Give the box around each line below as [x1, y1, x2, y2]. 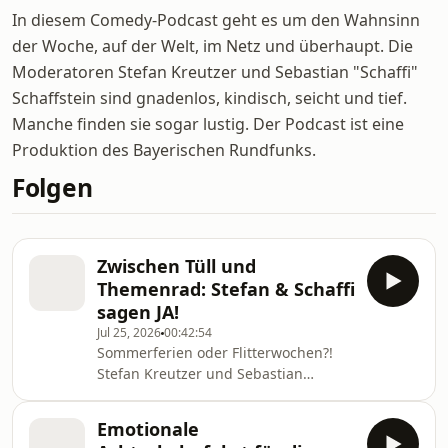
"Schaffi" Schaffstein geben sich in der [97, 385, 355, 404]
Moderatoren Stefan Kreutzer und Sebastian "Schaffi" [12, 61, 418, 83]
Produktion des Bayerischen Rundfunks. [12, 139, 316, 161]
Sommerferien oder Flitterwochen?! [97, 343, 333, 362]
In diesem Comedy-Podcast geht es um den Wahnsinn [12, 9, 420, 31]
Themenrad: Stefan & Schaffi [97, 277, 355, 301]
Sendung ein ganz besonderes [97, 406, 303, 425]
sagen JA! [97, 300, 179, 324]
